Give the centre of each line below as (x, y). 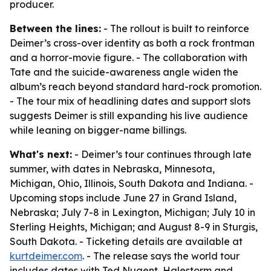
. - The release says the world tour (161, 256)
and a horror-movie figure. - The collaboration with (129, 57)
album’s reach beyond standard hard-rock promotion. (135, 87)
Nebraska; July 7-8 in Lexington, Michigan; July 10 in (132, 212)
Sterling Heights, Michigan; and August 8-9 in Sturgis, (134, 227)
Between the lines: (55, 28)
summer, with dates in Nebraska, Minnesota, (112, 169)
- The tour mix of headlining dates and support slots (130, 101)
